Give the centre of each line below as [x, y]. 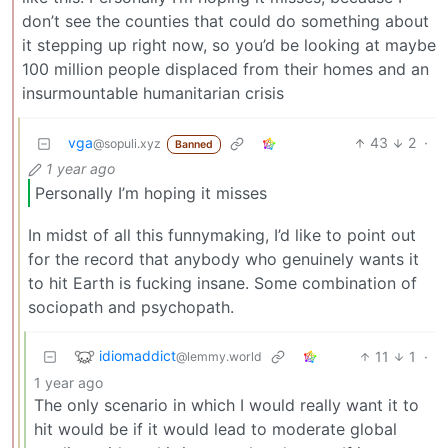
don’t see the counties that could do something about [225, 21]
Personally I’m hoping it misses [151, 192]
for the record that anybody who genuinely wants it [223, 258]
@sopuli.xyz [127, 144]
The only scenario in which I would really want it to [226, 404]
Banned [193, 144]
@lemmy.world [219, 356]
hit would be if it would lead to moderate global [215, 428]
